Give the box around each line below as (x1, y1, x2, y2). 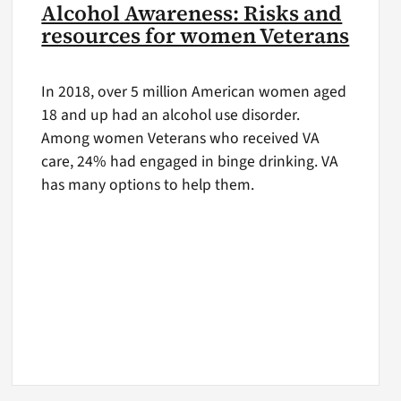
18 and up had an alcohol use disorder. (41, 104, 301, 127)
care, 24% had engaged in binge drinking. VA (41, 150, 339, 174)
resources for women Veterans (41, 21, 350, 50)
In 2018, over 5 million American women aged (41, 81, 347, 104)
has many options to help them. (41, 174, 255, 197)
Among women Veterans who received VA (41, 127, 320, 150)
